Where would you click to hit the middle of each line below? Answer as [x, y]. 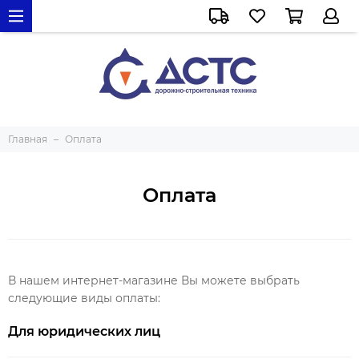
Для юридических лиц [84, 331]
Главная [28, 139]
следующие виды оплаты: [86, 298]
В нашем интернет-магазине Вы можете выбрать [154, 280]
